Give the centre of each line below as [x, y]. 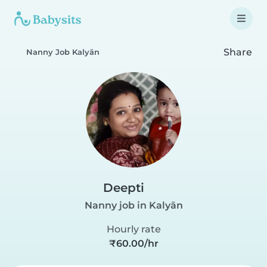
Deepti [124, 188]
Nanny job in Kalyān [133, 205]
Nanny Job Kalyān [63, 52]
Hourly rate [133, 229]
